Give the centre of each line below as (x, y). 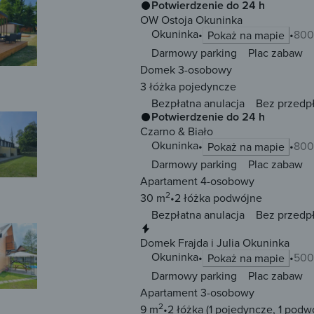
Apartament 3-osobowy (197, 293)
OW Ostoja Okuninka (191, 20)
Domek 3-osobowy (186, 70)
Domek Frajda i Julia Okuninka (215, 243)
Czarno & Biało (177, 131)
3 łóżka (158, 87)
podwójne (236, 198)
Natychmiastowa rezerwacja (223, 228)
